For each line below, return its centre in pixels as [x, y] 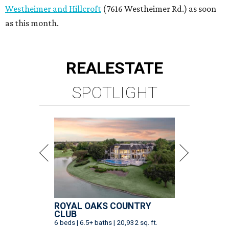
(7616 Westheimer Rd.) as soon [159, 8]
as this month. [32, 23]
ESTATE [134, 68]
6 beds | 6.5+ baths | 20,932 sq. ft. [106, 222]
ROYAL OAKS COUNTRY [103, 206]
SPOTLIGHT [114, 92]
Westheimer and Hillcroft [53, 8]
